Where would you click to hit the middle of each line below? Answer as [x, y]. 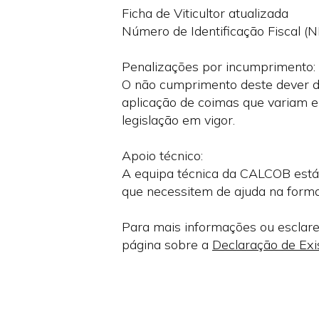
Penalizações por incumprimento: [218, 67]
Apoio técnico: [162, 156]
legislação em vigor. [178, 120]
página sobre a [167, 245]
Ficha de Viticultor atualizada [205, 13]
